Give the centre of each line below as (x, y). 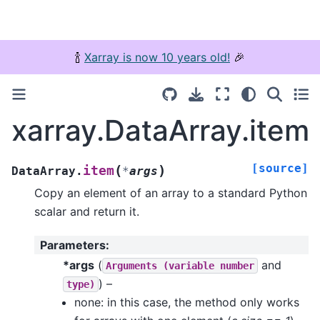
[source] (280, 168)
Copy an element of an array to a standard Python (171, 192)
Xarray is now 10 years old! (157, 57)
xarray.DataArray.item (160, 130)
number (237, 265)
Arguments (131, 265)
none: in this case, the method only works (187, 302)
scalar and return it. (87, 211)
